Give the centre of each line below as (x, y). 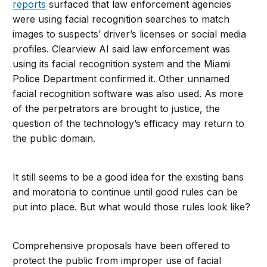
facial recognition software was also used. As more (128, 94)
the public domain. (54, 139)
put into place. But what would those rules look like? (132, 207)
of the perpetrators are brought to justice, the (117, 109)
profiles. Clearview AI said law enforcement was (122, 49)
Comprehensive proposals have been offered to (122, 246)
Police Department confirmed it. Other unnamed (121, 79)
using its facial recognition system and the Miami (122, 64)
